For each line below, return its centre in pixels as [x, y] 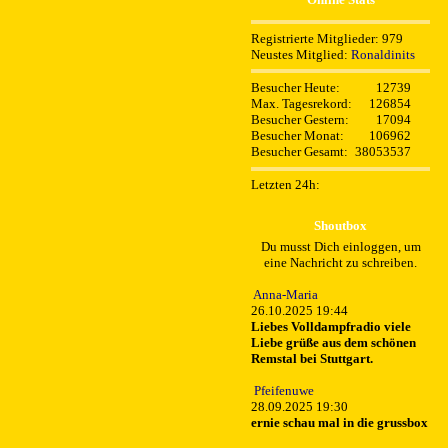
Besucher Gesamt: [301, 151]
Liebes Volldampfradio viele [331, 327]
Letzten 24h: [287, 185]
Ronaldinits [383, 54]
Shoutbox [340, 226]
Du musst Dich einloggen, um [340, 247]
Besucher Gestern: [301, 119]
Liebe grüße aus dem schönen [333, 343]
